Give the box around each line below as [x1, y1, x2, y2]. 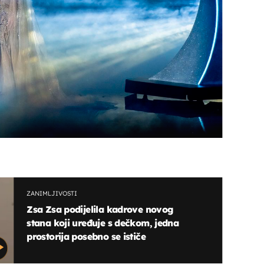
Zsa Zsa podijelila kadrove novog [27, 203, 174, 215]
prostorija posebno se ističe [27, 230, 146, 242]
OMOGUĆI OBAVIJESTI [70, 100, 194, 112]
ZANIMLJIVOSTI [27, 189, 78, 198]
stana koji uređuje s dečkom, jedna [27, 216, 179, 229]
